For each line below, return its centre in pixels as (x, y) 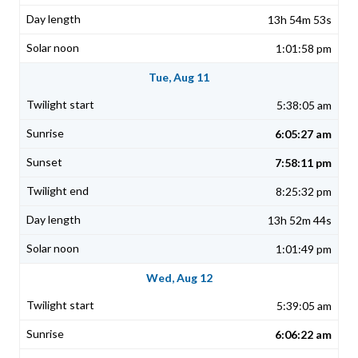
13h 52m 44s (300, 221)
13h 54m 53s (300, 20)
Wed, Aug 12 (179, 278)
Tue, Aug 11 (179, 78)
